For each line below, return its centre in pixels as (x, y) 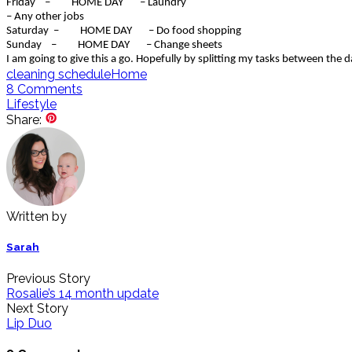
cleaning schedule (59, 75)
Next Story (37, 308)
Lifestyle (31, 104)
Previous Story (48, 278)
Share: (24, 120)
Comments (48, 90)
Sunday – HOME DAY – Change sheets (114, 46)
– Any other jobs (45, 17)
